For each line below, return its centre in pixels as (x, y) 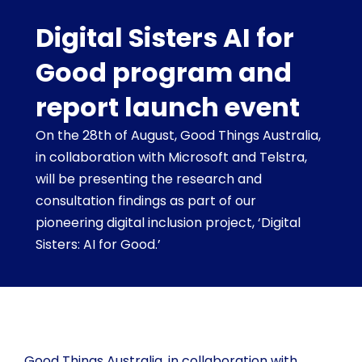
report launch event (168, 107)
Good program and (164, 73)
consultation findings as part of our (146, 201)
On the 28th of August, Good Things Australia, (179, 136)
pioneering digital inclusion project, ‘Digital (168, 223)
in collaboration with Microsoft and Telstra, (172, 158)
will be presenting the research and (149, 179)
